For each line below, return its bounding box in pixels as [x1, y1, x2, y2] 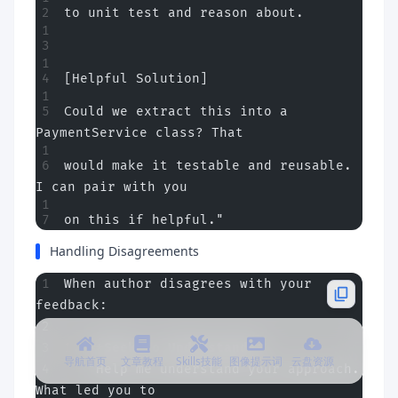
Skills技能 [176, 354, 222, 369]
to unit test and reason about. [64, 5, 304, 20]
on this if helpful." [64, 212, 224, 227]
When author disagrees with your [64, 276, 312, 291]
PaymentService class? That [36, 125, 243, 140]
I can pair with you [36, 179, 187, 195]
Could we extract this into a [64, 104, 288, 119]
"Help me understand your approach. [64, 362, 360, 377]
